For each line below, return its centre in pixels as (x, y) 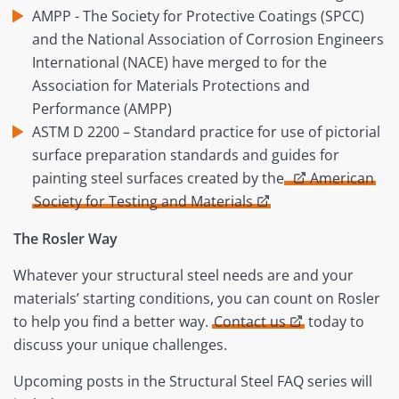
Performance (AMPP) (102, 109)
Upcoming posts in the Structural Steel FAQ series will (193, 382)
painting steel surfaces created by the (158, 179)
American (342, 179)
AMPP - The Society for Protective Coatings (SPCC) (198, 16)
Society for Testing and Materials (144, 202)
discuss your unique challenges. (120, 345)
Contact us (250, 322)
